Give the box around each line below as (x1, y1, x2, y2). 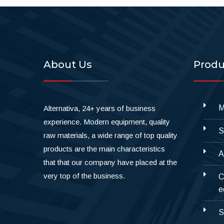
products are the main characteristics (43, 144, 165, 153)
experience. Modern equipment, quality (43, 117, 170, 126)
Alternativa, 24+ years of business (43, 103, 155, 112)
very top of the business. (43, 171, 125, 180)
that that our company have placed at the (43, 157, 177, 166)
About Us (43, 58, 92, 70)
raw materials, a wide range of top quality (43, 130, 177, 139)
